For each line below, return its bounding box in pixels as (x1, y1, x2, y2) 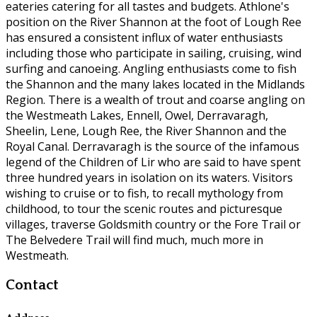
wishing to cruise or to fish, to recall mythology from (6, 185, 283, 202)
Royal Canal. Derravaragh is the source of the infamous (6, 139, 299, 155)
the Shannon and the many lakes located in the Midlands (6, 76, 305, 93)
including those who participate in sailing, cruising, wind (6, 45, 301, 62)
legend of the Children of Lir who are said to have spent (6, 154, 301, 171)
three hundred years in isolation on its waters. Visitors (6, 170, 293, 186)
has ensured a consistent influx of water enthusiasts (6, 30, 283, 46)
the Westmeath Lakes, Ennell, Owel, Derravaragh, (6, 108, 268, 124)
